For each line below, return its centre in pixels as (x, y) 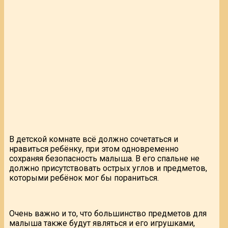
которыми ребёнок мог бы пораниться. (84, 178)
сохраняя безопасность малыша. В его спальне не (104, 158)
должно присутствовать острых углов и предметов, (108, 168)
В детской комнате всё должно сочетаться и (94, 139)
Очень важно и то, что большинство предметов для (108, 213)
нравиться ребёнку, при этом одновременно (94, 149)
